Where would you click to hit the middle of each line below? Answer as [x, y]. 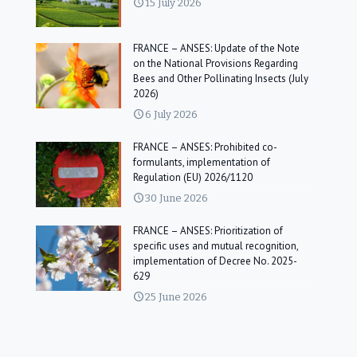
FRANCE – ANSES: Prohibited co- [206, 147]
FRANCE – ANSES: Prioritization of [208, 230]
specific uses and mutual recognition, [216, 245]
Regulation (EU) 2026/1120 [193, 177]
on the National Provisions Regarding [216, 63]
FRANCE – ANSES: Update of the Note [217, 48]
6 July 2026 [172, 114]
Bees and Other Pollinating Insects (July [221, 78]
